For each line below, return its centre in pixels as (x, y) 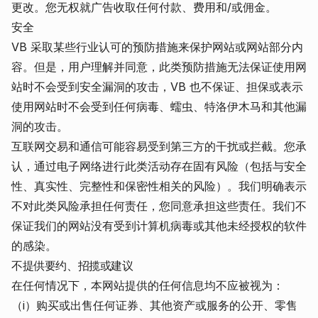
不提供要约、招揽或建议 (72, 265)
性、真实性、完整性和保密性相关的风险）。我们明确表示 (159, 186)
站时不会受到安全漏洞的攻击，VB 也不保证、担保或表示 (157, 87)
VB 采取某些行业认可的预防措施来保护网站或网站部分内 (157, 47)
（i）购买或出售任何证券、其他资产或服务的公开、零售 (154, 305)
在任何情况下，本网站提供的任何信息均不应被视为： (148, 285)
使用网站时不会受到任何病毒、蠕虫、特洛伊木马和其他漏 (159, 106)
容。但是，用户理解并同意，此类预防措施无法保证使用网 (159, 67)
